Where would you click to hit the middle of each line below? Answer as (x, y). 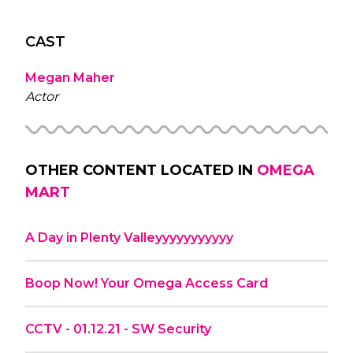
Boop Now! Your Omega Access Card (147, 283)
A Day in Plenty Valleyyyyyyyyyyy (129, 237)
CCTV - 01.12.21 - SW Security (118, 329)
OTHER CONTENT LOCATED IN (139, 170)
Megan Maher (70, 77)
